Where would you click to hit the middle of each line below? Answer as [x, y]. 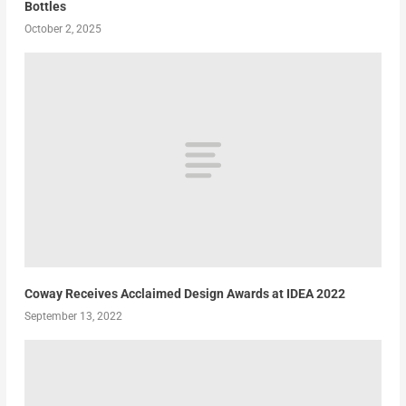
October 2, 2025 [63, 29]
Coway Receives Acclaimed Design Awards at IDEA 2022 [184, 293]
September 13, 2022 [73, 316]
